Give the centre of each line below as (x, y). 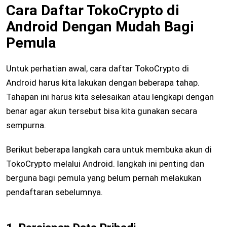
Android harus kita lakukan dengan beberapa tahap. (103, 83)
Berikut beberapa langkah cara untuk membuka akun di (109, 150)
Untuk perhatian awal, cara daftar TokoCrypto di (98, 69)
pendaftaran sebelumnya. (54, 192)
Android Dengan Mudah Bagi (100, 27)
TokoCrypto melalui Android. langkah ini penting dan (105, 164)
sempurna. (26, 125)
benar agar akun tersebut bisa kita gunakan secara (102, 111)
